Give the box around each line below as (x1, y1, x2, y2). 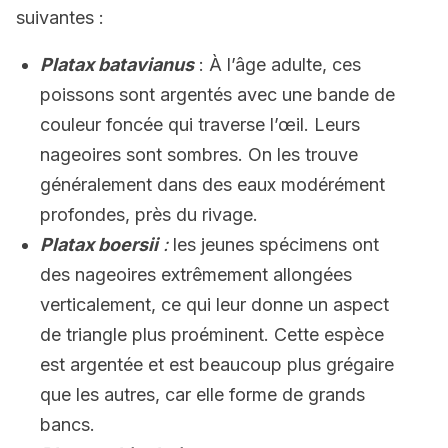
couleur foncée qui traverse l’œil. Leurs (40, 114, 360, 135)
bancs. (40, 414, 95, 435)
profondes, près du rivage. (40, 204, 258, 225)
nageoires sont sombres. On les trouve (40, 144, 358, 165)
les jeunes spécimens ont (173, 234, 379, 255)
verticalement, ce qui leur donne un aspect (40, 294, 389, 315)
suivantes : (16, 7, 104, 28)
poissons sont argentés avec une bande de (40, 84, 395, 105)
